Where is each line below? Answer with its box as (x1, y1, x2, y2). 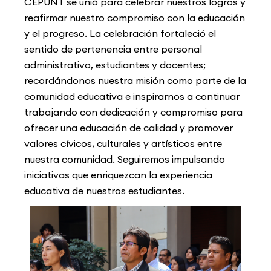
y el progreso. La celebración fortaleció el (24, 27, 216, 40)
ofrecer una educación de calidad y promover (24, 122, 233, 134)
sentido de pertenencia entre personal (24, 43, 202, 56)
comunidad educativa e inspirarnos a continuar (24, 90, 240, 103)
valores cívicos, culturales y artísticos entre (24, 137, 222, 150)
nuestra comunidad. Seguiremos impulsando (24, 153, 225, 166)
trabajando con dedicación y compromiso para (24, 106, 243, 119)
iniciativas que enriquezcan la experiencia (24, 169, 212, 181)
